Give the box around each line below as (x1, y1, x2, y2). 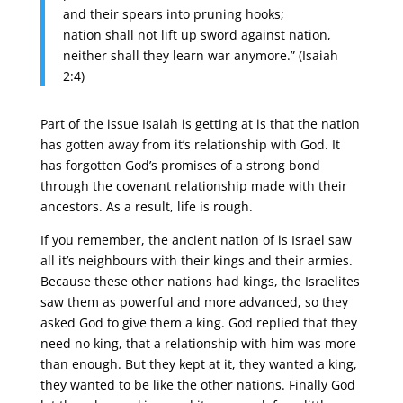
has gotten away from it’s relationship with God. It (40, 136, 340, 153)
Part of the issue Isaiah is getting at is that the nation (40, 115, 360, 132)
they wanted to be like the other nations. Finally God (40, 376, 355, 393)
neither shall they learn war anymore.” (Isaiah (62, 47, 338, 64)
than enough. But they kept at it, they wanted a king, (40, 355, 357, 372)
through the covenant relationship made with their (40, 177, 347, 194)
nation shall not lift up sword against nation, (62, 26, 331, 43)
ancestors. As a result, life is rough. (40, 198, 253, 215)
